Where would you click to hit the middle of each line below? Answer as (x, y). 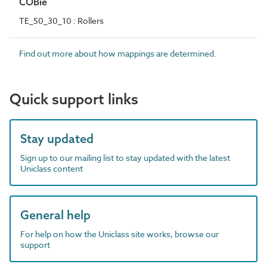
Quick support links (74, 99)
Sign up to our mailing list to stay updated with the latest (125, 158)
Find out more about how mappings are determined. (118, 53)
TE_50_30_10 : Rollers (61, 21)
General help (55, 215)
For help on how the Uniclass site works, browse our (119, 234)
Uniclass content (52, 168)
